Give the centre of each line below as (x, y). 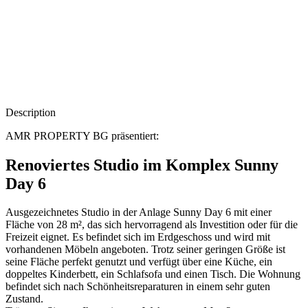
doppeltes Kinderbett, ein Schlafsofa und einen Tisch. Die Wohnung (153, 274)
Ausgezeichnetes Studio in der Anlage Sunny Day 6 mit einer (139, 212)
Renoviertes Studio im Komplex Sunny (142, 165)
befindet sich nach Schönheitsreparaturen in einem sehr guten (138, 287)
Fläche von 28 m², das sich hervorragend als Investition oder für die (152, 225)
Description (31, 112)
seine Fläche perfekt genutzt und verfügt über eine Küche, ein (139, 262)
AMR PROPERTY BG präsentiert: (82, 135)
